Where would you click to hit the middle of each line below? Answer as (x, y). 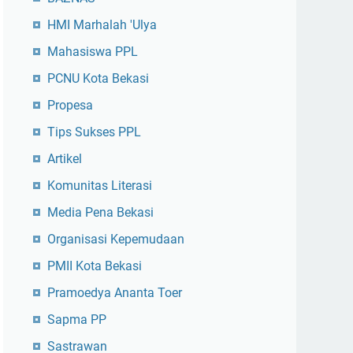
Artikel (65, 159)
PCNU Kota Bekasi (98, 79)
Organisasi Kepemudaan (116, 240)
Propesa (70, 106)
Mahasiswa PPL (93, 52)
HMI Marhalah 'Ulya (102, 25)
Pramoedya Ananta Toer (115, 293)
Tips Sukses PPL (94, 132)
